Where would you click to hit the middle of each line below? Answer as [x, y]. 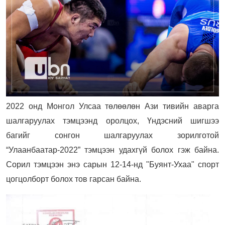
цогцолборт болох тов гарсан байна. [74, 179]
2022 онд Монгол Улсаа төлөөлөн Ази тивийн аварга [113, 106]
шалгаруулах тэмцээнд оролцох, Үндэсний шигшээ [113, 121]
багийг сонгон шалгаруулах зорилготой [113, 135]
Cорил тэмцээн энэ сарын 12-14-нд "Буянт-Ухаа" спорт [113, 164]
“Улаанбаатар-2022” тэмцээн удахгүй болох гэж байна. [113, 150]
